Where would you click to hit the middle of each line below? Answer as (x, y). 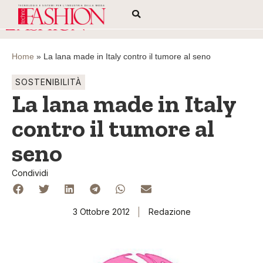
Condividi (30, 173)
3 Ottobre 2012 (101, 212)
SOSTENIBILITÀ (48, 82)
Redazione (169, 212)
